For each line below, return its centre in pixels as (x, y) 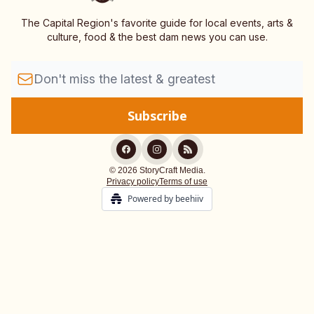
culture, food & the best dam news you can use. (157, 37)
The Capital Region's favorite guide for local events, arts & (157, 23)
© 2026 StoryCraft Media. (157, 171)
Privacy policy (133, 182)
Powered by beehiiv (165, 199)
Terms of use (183, 182)
